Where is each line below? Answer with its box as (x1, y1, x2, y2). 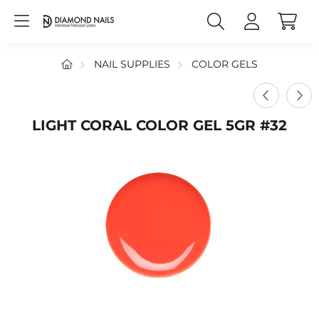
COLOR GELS (192, 58, 258, 70)
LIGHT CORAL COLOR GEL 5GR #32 (32, 117, 287, 134)
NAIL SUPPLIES (94, 58, 170, 70)
